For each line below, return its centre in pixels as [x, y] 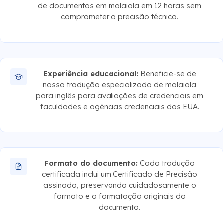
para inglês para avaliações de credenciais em [120, 95]
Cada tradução [167, 163]
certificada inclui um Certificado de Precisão [120, 174]
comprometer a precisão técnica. [120, 16]
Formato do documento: [91, 163]
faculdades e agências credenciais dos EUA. [119, 106]
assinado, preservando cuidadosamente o [119, 185]
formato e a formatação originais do [119, 196]
